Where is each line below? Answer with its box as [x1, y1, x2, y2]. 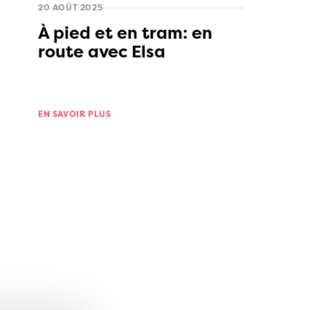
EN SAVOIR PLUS [38, 108, 111, 120]
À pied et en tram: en [38, 21, 212, 45]
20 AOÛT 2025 [38, 1, 103, 14]
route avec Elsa [38, 40, 165, 64]
